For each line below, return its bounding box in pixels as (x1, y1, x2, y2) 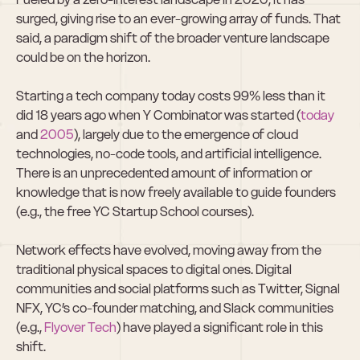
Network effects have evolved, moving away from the (16, 242, 321, 258)
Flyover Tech (44, 319, 117, 335)
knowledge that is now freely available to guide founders (16, 184, 336, 200)
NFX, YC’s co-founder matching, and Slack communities (16, 300, 333, 316)
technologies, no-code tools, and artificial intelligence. (16, 145, 321, 162)
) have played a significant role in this (117, 319, 323, 335)
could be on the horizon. (16, 49, 155, 65)
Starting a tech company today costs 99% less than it (16, 88, 325, 104)
